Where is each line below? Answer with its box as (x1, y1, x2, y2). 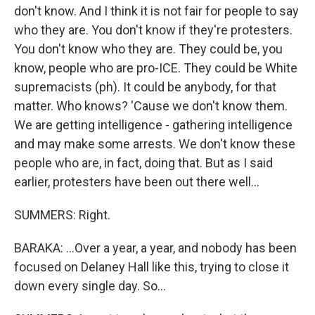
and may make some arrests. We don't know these (14, 136, 295, 151)
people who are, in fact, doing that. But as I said (14, 155, 273, 170)
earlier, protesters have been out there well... (14, 174, 259, 189)
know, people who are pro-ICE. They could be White (14, 60, 297, 75)
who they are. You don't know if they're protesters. (14, 22, 292, 37)
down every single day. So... (14, 278, 166, 293)
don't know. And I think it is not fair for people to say (14, 4, 299, 18)
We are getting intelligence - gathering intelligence (14, 117, 292, 132)
